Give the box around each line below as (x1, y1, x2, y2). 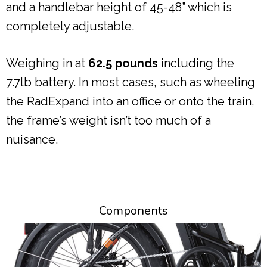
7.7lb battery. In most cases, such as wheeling (6, 75, 255, 90)
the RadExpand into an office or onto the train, (6, 94, 254, 109)
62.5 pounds (88, 56, 158, 71)
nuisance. (6, 132, 58, 147)
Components (99, 203, 168, 219)
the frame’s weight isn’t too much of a (6, 113, 211, 128)
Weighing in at (6, 56, 88, 71)
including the (158, 56, 234, 71)
